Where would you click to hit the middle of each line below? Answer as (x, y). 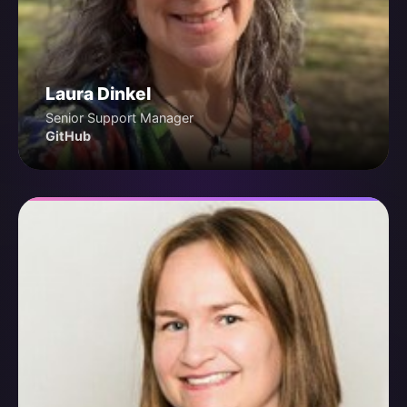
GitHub (68, 136)
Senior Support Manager (119, 118)
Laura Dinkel (98, 94)
